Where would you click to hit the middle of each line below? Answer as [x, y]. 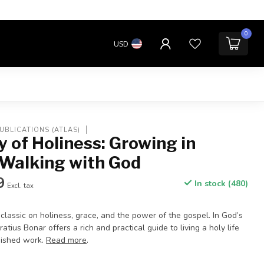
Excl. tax [21, 186]
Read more [67, 240]
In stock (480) [220, 184]
